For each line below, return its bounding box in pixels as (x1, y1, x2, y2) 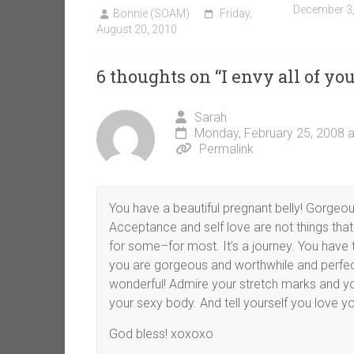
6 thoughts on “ (96, 65, 221, 88)
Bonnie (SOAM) (113, 7, 190, 21)
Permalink (199, 141, 254, 157)
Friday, (220, 7, 252, 21)
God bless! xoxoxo (109, 326, 213, 342)
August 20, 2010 (96, 23, 177, 36)
